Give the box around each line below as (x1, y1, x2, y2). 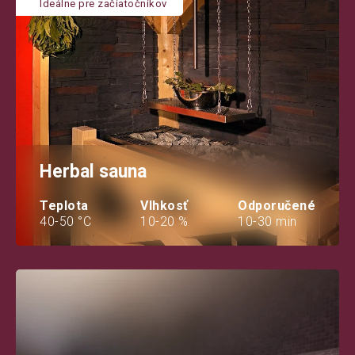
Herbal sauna (40, 160, 147, 182)
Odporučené (238, 197, 315, 213)
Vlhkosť (140, 197, 189, 213)
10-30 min (238, 213, 297, 229)
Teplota (40, 197, 89, 213)
